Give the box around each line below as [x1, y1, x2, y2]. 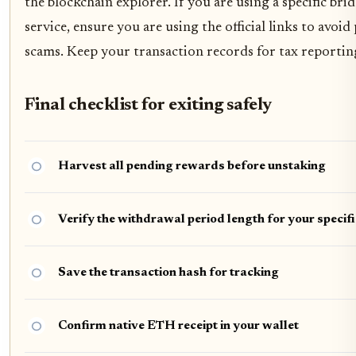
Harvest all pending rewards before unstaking [58, 159, 326, 172]
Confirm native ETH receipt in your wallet [58, 319, 299, 332]
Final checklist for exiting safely [25, 97, 272, 115]
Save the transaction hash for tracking [58, 265, 279, 279]
